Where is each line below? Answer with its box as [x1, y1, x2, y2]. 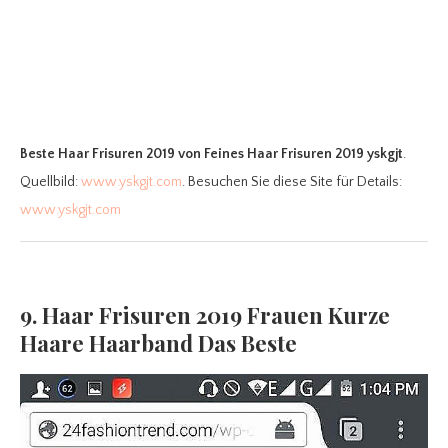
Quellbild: [20, 174, 81, 191]
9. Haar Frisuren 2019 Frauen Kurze [20, 300, 390, 331]
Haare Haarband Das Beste [20, 328, 297, 359]
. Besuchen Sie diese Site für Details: [182, 174, 402, 191]
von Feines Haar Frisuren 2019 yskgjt [178, 146, 403, 163]
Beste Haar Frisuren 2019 [20, 146, 175, 163]
